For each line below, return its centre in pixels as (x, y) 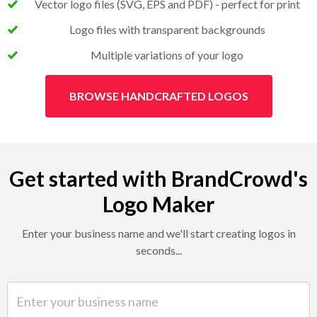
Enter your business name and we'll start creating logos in (158, 233)
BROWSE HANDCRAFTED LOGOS (158, 96)
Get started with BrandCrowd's (158, 178)
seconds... (158, 250)
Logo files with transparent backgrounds (167, 29)
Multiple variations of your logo (167, 54)
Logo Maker (158, 203)
